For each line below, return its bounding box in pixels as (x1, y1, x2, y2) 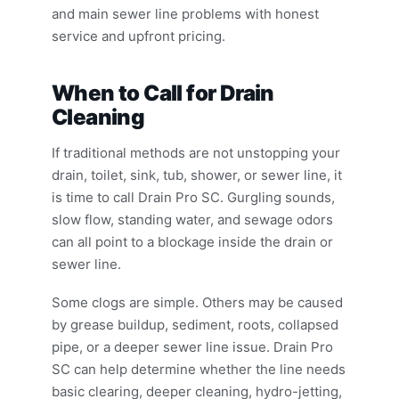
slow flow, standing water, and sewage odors (52, 211, 333, 228)
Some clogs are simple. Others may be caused (52, 294, 343, 311)
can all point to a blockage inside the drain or (52, 233, 333, 250)
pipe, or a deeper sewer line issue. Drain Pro (52, 338, 333, 355)
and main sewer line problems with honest (52, 5, 319, 22)
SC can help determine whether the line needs (52, 361, 346, 378)
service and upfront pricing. (52, 28, 225, 45)
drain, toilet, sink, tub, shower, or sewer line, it (52, 167, 342, 183)
